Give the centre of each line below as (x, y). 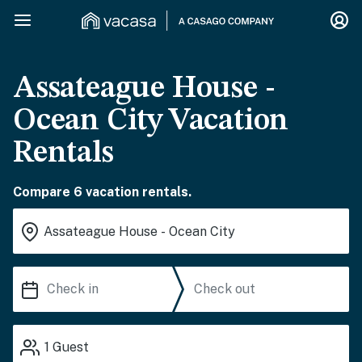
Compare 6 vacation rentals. (102, 192)
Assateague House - (144, 89)
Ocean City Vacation (151, 121)
